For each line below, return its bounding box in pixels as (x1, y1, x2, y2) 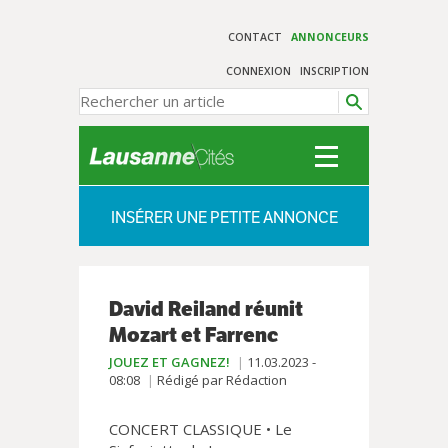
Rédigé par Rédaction (156, 371, 287, 389)
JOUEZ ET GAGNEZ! (109, 353, 230, 371)
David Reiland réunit (109, 296, 303, 322)
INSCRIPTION (300, 64, 369, 78)
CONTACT (228, 30, 283, 44)
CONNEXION (226, 64, 292, 78)
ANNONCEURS (291, 30, 369, 44)
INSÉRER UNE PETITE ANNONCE (110, 207, 338, 228)
